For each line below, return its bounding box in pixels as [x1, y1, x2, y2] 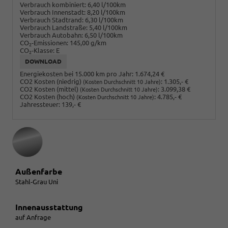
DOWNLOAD [25, 58, 62, 65]
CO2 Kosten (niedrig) [20, 78, 83, 85]
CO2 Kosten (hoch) [20, 93, 76, 101]
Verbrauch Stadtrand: [20, 16, 83, 23]
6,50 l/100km [84, 31, 123, 39]
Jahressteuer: [20, 101, 60, 108]
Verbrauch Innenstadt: [20, 8, 85, 16]
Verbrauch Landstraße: [20, 23, 88, 31]
